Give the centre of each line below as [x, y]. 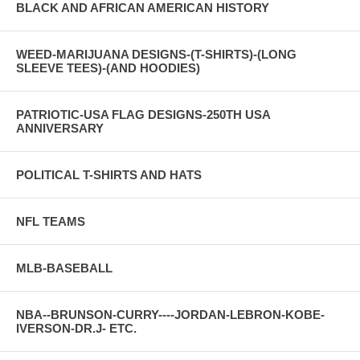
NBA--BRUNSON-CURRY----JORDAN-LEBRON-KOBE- [170, 314]
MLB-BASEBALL [64, 268]
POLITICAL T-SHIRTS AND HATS [109, 174]
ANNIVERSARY [60, 128]
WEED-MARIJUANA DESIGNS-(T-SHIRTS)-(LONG [156, 54]
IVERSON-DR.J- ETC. [76, 328]
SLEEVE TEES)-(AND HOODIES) [108, 67]
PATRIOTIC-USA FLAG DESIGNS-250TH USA [143, 114]
